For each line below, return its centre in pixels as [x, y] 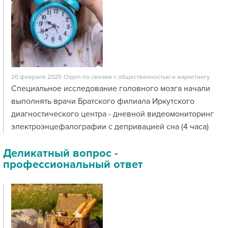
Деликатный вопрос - [61, 153]
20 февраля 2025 [36, 77]
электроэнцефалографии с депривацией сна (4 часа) [110, 127]
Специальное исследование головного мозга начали [111, 89]
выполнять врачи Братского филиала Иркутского [103, 101]
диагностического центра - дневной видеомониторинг [112, 114]
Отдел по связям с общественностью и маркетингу [137, 77]
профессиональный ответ [73, 165]
